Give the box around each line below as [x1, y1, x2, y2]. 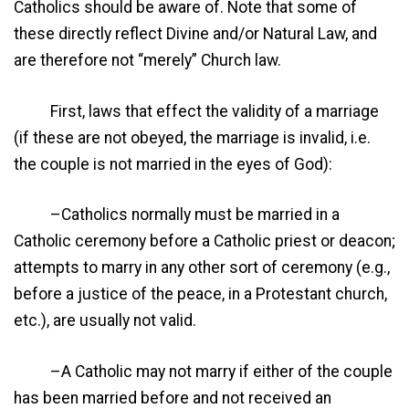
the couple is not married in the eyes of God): [14, 154, 332, 173]
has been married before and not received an [14, 388, 331, 407]
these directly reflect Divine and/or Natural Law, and [14, 25, 377, 44]
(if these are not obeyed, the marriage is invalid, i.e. [14, 128, 371, 147]
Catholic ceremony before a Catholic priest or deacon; [14, 232, 395, 251]
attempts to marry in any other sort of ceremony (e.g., [14, 258, 390, 278]
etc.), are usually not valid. [14, 311, 196, 330]
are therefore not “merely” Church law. [14, 51, 281, 70]
